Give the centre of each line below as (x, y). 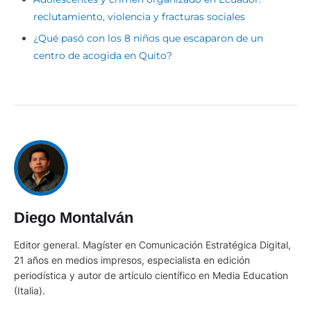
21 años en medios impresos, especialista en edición (132, 260)
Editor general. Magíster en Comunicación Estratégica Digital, (152, 245)
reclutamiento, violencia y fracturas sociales (139, 16)
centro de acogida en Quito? (103, 55)
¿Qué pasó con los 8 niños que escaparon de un (148, 38)
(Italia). (30, 291)
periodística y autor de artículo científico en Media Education (151, 276)
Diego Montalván (74, 218)
